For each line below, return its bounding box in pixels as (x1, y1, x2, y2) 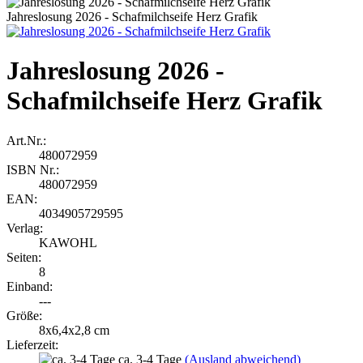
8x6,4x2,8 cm (39, 322, 109, 337)
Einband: (6, 279, 53, 293)
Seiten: (6, 250, 41, 264)
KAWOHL (39, 235, 97, 250)
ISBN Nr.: (6, 162, 59, 177)
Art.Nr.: (6, 133, 46, 147)
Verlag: (6, 220, 43, 235)
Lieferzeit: (6, 337, 58, 352)
